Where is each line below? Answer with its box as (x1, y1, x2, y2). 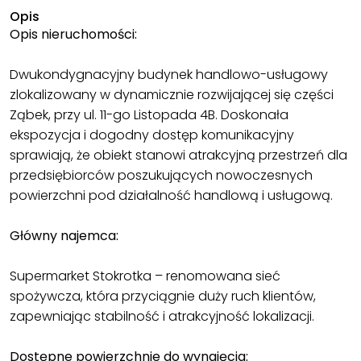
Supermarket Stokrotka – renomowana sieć (10, 267, 280, 286)
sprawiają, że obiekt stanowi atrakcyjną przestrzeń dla (10, 146, 347, 165)
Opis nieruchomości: (10, 25, 137, 44)
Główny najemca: (10, 226, 118, 246)
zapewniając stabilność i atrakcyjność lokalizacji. (10, 307, 314, 326)
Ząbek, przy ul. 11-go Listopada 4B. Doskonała (10, 106, 288, 125)
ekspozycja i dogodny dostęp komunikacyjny (10, 126, 294, 145)
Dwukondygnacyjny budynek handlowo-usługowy (10, 65, 328, 85)
